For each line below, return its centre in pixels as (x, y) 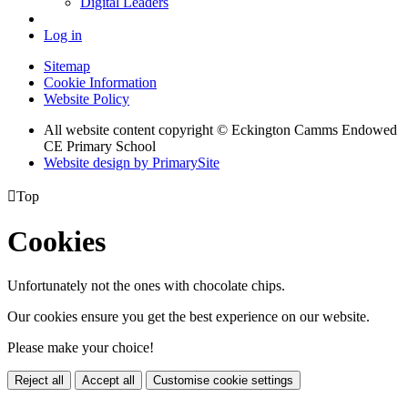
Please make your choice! (81, 348)
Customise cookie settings (223, 381)
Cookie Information (100, 82)
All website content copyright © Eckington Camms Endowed (220, 129)
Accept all (108, 381)
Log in (63, 35)
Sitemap (67, 66)
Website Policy (87, 98)
